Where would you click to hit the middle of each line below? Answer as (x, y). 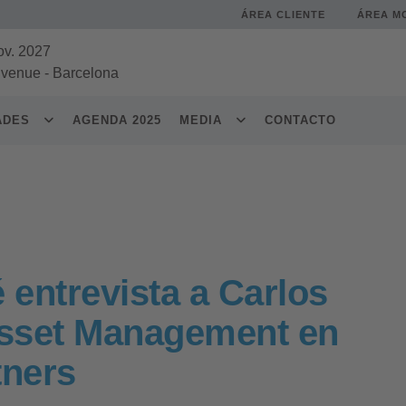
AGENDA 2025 (117, 120)
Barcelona (85, 73)
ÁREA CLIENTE (283, 14)
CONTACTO (300, 120)
